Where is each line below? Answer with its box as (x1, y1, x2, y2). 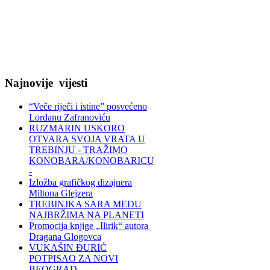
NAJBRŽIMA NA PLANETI (29, 210, 144, 221)
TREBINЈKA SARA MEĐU (29, 199, 142, 210)
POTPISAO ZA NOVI (29, 253, 118, 264)
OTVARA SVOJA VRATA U (29, 134, 145, 145)
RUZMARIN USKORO (29, 123, 125, 134)
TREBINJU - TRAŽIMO (29, 145, 128, 155)
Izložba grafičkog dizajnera (29, 177, 132, 188)
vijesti (56, 77, 87, 90)
